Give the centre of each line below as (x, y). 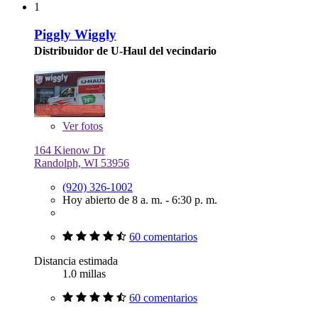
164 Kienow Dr (70, 150)
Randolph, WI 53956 (82, 163)
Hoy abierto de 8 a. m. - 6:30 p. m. (140, 200)
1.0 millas (84, 274)
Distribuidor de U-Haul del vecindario (125, 50)
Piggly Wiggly (75, 34)
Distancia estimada (76, 261)
